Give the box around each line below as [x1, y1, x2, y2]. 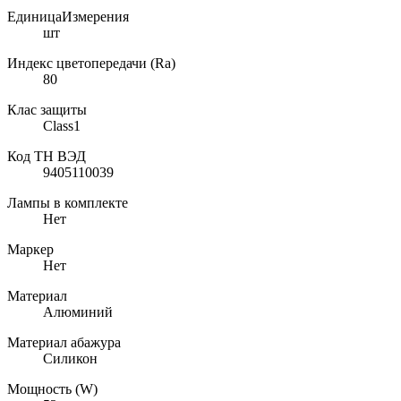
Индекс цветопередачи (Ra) [7, 55, 175, 71]
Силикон [43, 350, 98, 366]
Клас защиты [7, 101, 87, 117]
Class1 [43, 117, 81, 133]
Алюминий [43, 303, 113, 320]
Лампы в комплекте [7, 194, 128, 210]
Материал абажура [7, 334, 121, 350]
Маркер [7, 241, 54, 257]
